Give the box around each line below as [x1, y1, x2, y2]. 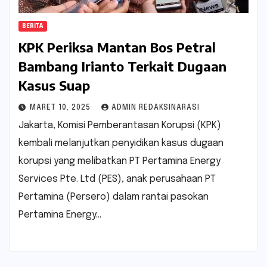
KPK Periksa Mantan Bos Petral [18, 38, 216, 55]
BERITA [22, 23, 44, 29]
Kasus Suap [18, 76, 90, 94]
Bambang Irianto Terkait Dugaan [18, 57, 226, 74]
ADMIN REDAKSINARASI [111, 104, 200, 111]
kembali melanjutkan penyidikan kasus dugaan [18, 138, 223, 148]
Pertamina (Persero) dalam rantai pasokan [18, 191, 209, 202]
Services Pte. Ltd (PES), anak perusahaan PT [18, 173, 216, 184]
